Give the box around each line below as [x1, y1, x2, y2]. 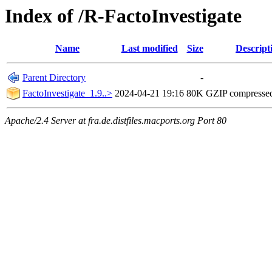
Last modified [121, 43, 178, 54]
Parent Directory [22, 72, 86, 83]
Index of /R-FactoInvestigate [5, 5, 242, 27]
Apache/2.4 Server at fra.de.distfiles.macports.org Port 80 [5, 115, 226, 126]
